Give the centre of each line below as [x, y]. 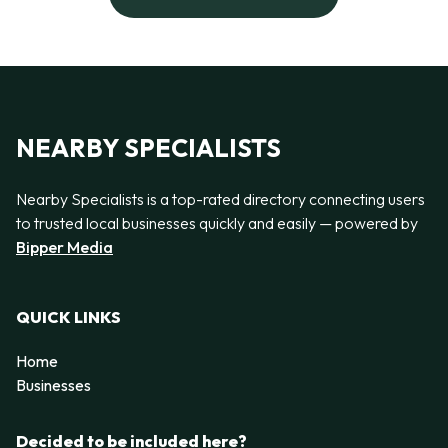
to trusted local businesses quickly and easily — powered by [217, 222]
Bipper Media [64, 246]
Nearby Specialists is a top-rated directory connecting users [220, 198]
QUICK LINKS [68, 317]
